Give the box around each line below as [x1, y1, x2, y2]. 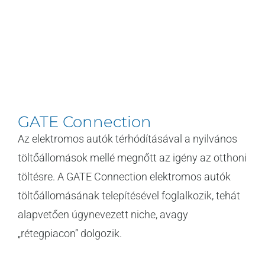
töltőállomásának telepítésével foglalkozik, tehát [18, 189, 240, 202]
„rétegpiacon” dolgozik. [18, 227, 122, 240]
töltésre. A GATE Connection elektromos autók [18, 170, 231, 183]
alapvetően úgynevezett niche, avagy [18, 208, 188, 221]
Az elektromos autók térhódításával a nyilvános [18, 132, 237, 146]
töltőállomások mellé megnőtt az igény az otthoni [18, 151, 247, 164]
